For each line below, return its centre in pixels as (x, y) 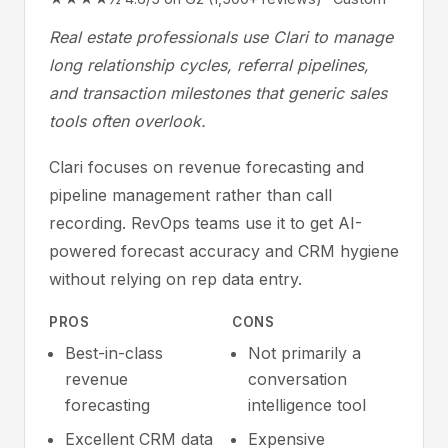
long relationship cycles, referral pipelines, (209, 65)
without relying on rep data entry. (175, 279)
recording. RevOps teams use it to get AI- (205, 223)
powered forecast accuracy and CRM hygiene (224, 251)
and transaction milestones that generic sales (218, 93)
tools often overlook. (127, 121)
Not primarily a (304, 353)
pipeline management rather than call (190, 195)
